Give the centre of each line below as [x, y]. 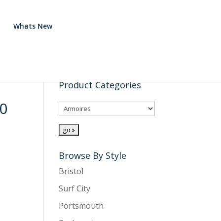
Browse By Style [93, 155]
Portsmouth [81, 206]
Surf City [75, 188]
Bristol [71, 171]
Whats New [33, 26]
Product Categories [100, 85]
